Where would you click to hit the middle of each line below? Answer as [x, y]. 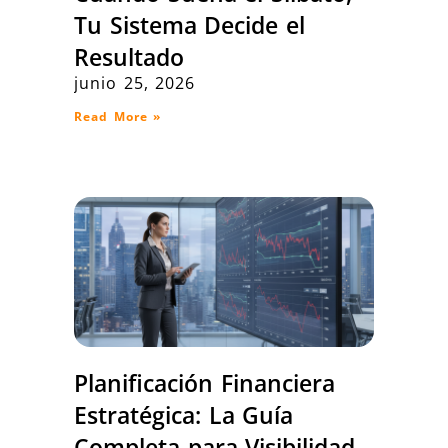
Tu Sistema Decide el [189, 24]
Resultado [129, 56]
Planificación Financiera [204, 382]
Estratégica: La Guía [184, 414]
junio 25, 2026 [135, 82]
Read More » [118, 116]
